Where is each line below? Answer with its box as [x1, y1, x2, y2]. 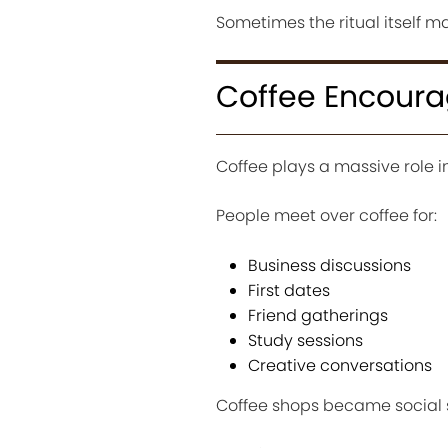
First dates [247, 279, 330, 303]
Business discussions [247, 254, 411, 278]
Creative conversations [247, 354, 432, 378]
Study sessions [247, 329, 363, 353]
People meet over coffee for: [215, 204, 437, 228]
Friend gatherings [247, 304, 388, 328]
